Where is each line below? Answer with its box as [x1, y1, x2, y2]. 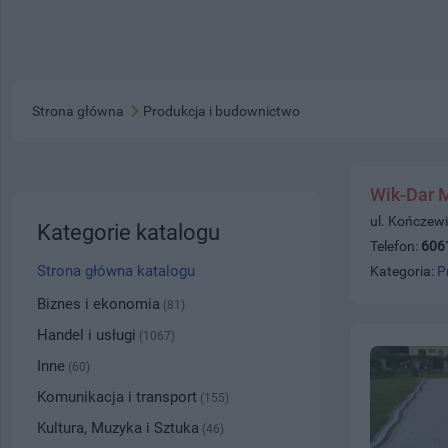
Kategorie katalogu [37, 220, 220, 245]
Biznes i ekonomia [37, 295, 160, 313]
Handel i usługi [37, 326, 136, 344]
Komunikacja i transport [37, 388, 197, 406]
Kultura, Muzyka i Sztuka [37, 419, 199, 437]
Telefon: [369, 238, 421, 254]
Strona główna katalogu [37, 262, 195, 280]
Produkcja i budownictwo [143, 103, 300, 119]
